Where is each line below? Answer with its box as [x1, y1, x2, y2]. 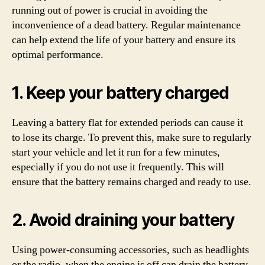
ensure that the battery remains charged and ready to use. [12, 175, 251, 189]
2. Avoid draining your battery [12, 210, 235, 230]
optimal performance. [12, 48, 104, 62]
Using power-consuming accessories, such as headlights [12, 243, 249, 257]
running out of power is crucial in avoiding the [12, 4, 208, 17]
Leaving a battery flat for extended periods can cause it [12, 116, 243, 130]
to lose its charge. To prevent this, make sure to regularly [12, 131, 251, 144]
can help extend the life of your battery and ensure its [12, 33, 235, 47]
